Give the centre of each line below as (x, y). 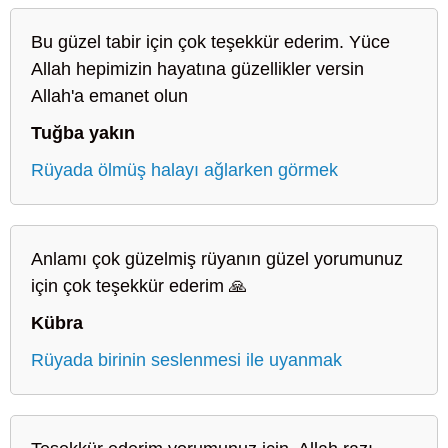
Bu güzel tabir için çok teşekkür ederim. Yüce (210, 41)
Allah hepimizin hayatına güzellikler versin (197, 68)
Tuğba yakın (83, 132)
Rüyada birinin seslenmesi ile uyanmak (186, 359)
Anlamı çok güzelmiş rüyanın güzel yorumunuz (217, 258)
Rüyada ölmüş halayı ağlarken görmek (184, 169)
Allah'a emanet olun (109, 95)
